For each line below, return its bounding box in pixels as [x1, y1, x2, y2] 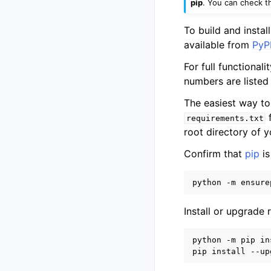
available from [184, 39, 252, 51]
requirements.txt [186, 114, 264, 123]
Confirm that [184, 148, 245, 160]
